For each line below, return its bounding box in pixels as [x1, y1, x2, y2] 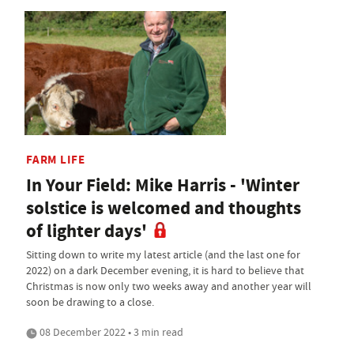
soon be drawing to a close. [26, 295, 154, 310]
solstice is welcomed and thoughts [26, 196, 301, 221]
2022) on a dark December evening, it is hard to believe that [26, 263, 304, 278]
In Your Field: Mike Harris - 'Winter [26, 173, 299, 198]
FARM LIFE [26, 152, 85, 168]
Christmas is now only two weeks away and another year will [26, 279, 311, 294]
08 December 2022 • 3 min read [37, 325, 183, 340]
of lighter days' [26, 219, 147, 244]
